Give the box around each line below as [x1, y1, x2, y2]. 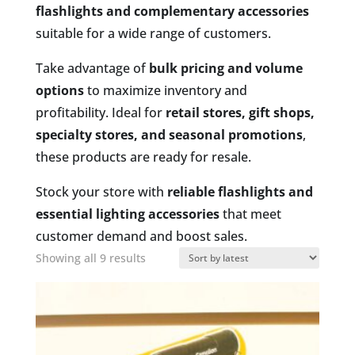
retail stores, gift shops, [165, 104, 315, 121]
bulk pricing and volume [148, 59, 303, 77]
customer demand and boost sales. [35, 227, 247, 245]
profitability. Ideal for [35, 104, 166, 121]
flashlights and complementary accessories [35, 2, 309, 20]
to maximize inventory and [83, 82, 247, 99]
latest [144, 294, 174, 309]
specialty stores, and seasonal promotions [35, 126, 303, 143]
